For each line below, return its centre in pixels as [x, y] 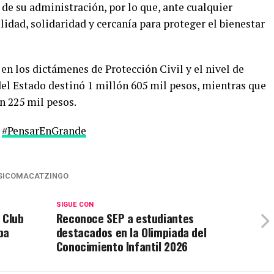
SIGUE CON [75, 204]
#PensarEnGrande [44, 130]
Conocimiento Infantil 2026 [122, 246]
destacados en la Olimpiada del [131, 232]
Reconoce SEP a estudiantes [125, 218]
